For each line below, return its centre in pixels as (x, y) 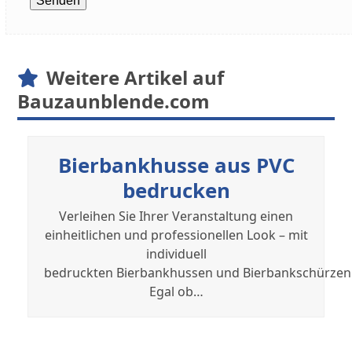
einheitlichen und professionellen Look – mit (176, 235)
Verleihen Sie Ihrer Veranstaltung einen (176, 216)
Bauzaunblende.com (114, 101)
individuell (176, 254)
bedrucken (176, 191)
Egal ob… (176, 292)
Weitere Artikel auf (136, 78)
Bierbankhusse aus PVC (176, 165)
